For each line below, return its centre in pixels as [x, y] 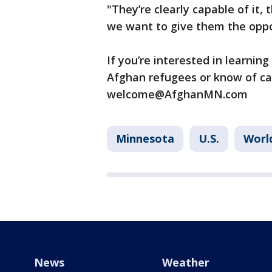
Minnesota [145, 138]
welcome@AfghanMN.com [179, 94]
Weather [185, 262]
